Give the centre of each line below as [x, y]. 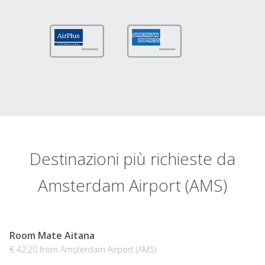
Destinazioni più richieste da [132, 159]
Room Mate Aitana [52, 236]
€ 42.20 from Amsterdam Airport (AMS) [83, 250]
